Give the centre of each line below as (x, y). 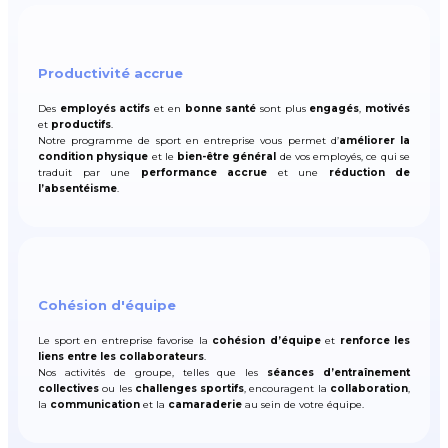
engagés (334, 109)
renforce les (374, 340)
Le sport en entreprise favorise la (125, 340)
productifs (81, 125)
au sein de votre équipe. (303, 404)
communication (95, 404)
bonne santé (220, 109)
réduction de (364, 173)
